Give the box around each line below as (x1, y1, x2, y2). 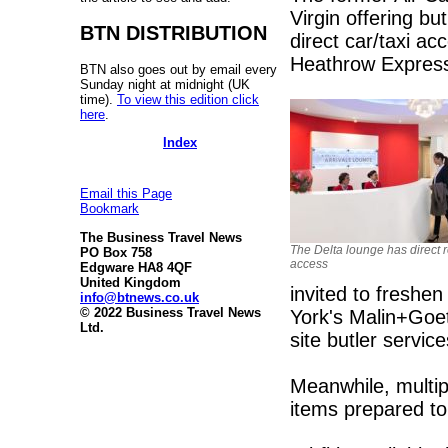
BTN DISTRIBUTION (80, 21, 267, 44)
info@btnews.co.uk (80, 289, 199, 305)
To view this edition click (117, 91, 259, 107)
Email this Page (80, 186, 172, 202)
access (290, 256, 328, 271)
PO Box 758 (80, 244, 152, 260)
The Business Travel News (80, 229, 242, 245)
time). (80, 91, 117, 107)
